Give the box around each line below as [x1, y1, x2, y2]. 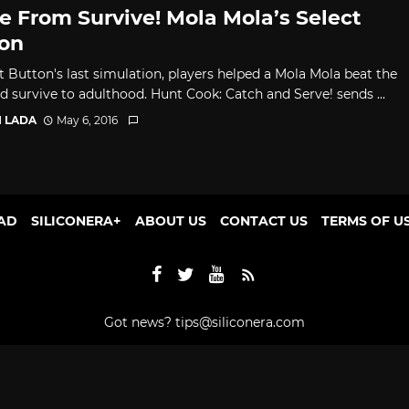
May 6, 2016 [57, 112, 119, 127]
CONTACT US [219, 212, 308, 229]
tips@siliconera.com [175, 313, 305, 330]
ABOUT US [134, 212, 206, 229]
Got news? [104, 313, 175, 330]
